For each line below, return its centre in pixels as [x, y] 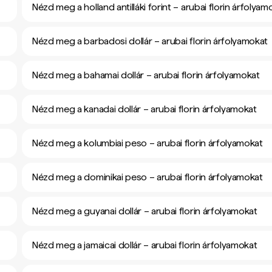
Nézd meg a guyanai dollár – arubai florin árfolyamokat [144, 211]
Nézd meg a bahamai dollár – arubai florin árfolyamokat [146, 75]
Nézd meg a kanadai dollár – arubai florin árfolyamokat [144, 109]
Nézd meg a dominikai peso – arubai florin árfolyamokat [147, 177]
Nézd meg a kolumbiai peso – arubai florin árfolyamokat [147, 143]
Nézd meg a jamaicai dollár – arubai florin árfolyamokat [144, 245]
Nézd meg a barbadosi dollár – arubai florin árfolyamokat [150, 41]
